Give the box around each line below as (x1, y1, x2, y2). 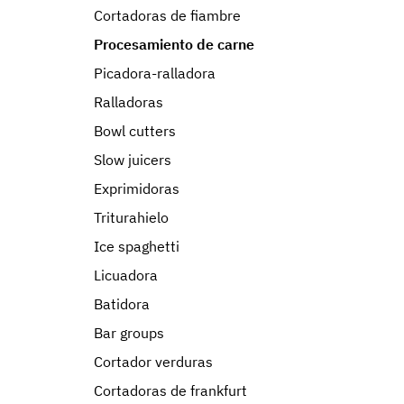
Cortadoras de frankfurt (94, 381, 247, 399)
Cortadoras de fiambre (94, 6, 241, 24)
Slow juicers (94, 151, 171, 169)
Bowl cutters (94, 122, 176, 140)
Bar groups (94, 324, 164, 342)
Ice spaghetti (94, 237, 179, 255)
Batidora (94, 295, 150, 313)
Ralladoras (94, 93, 163, 111)
